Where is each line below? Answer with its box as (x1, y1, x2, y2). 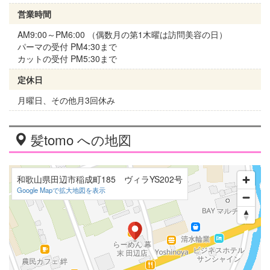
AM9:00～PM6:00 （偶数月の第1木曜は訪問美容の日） (17, 28, 227, 40)
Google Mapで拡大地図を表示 (17, 184, 105, 195)
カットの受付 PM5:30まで (17, 52, 117, 64)
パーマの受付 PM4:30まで (17, 40, 117, 52)
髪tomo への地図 (27, 129, 131, 149)
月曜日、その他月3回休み (17, 93, 115, 106)
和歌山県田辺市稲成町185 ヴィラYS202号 (17, 172, 183, 185)
